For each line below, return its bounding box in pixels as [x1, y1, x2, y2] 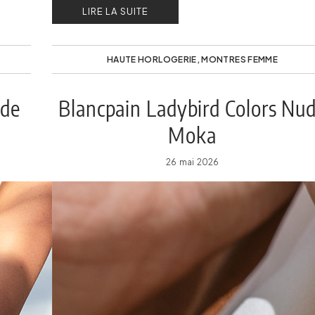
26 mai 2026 [166, 157, 219, 167]
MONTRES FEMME [201, 54, 278, 65]
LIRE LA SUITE [82, 6, 148, 17]
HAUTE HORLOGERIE [106, 54, 197, 65]
